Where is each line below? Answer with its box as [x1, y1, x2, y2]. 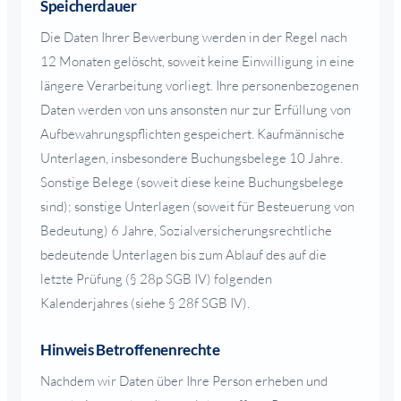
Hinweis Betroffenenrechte [40, 339, 220, 359]
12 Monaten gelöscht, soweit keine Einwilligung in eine [40, 52, 354, 70]
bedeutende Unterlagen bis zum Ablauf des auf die [40, 245, 327, 263]
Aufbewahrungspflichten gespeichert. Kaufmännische [40, 124, 345, 142]
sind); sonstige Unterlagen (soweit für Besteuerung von [40, 197, 354, 215]
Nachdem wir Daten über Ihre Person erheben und [40, 371, 328, 389]
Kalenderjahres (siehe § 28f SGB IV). [40, 294, 250, 311]
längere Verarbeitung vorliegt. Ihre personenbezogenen [40, 76, 359, 94]
